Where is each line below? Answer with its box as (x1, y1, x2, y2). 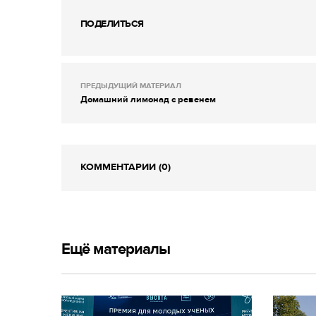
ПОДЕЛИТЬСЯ (80, 18, 144, 30)
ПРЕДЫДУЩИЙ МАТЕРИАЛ (80, 81, 181, 91)
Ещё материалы (61, 240, 171, 260)
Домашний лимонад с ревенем (80, 94, 216, 106)
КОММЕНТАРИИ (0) (80, 161, 171, 174)
